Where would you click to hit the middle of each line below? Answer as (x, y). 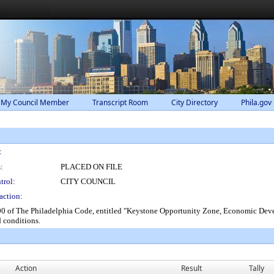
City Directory (194, 102)
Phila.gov (256, 102)
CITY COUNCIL (88, 181)
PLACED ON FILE (91, 167)
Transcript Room (120, 102)
